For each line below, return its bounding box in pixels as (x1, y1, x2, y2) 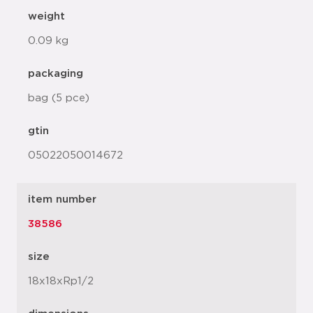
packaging (28, 68, 83, 79)
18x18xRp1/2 (28, 276, 94, 286)
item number (28, 194, 96, 205)
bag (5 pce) (28, 93, 89, 103)
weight (28, 11, 65, 22)
